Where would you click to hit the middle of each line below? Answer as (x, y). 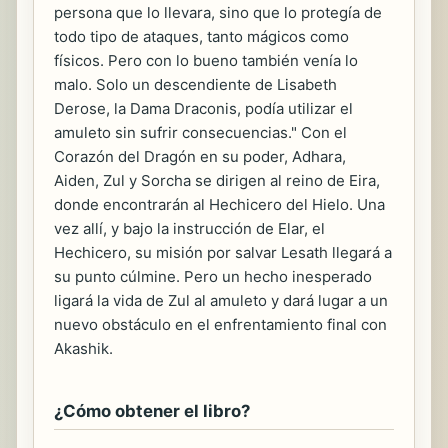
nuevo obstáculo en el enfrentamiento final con (220, 325)
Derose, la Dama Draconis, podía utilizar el (203, 109)
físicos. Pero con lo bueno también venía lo (206, 61)
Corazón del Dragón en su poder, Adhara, (200, 157)
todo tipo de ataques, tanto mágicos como (201, 37)
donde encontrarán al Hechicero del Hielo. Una (219, 205)
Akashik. (83, 349)
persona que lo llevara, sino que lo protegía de (218, 13)
